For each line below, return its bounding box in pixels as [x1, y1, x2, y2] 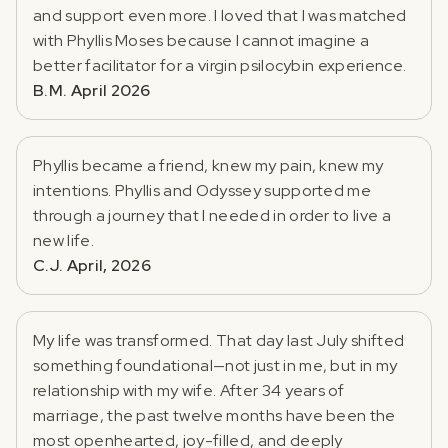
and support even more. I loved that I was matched [33, 4, 407, 26]
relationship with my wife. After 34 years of [33, 379, 345, 401]
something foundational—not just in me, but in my [33, 354, 398, 376]
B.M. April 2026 [33, 79, 151, 101]
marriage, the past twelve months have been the [33, 404, 396, 426]
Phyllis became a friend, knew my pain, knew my [33, 154, 384, 176]
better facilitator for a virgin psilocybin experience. [33, 54, 407, 76]
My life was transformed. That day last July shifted [33, 329, 405, 351]
